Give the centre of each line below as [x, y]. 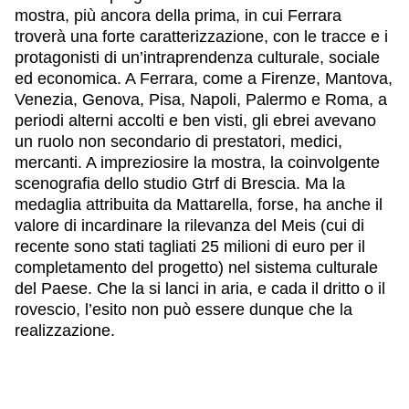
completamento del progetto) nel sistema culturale [196, 267]
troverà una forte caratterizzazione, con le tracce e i [201, 36]
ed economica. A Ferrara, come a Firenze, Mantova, [204, 78]
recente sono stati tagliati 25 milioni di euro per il [190, 246]
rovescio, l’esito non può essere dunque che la [184, 309]
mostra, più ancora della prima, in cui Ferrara [178, 15]
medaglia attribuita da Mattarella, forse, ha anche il [199, 204]
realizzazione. [65, 330]
